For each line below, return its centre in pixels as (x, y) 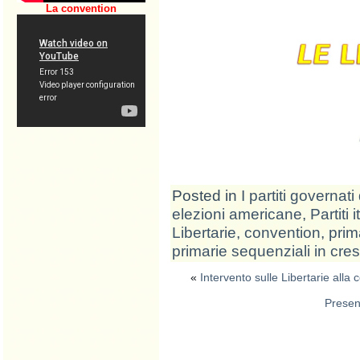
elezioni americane (237, 214)
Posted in (207, 195)
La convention (81, 8)
